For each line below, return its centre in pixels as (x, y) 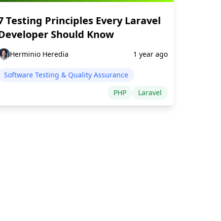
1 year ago (150, 54)
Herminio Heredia (39, 54)
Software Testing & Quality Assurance (66, 75)
